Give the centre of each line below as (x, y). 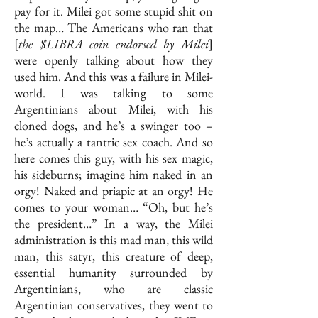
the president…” (56, 224)
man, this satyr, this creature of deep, (114, 256)
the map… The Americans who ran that (114, 28)
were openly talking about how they (114, 60)
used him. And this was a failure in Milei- (114, 77)
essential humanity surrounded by (114, 273)
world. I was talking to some (114, 93)
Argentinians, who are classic (114, 289)
